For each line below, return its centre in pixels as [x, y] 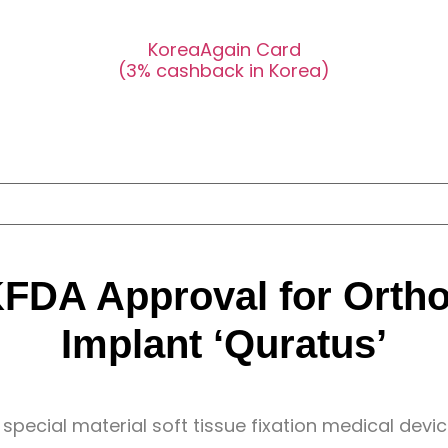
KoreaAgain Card [224, 49]
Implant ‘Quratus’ [224, 343]
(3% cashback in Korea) [224, 71]
